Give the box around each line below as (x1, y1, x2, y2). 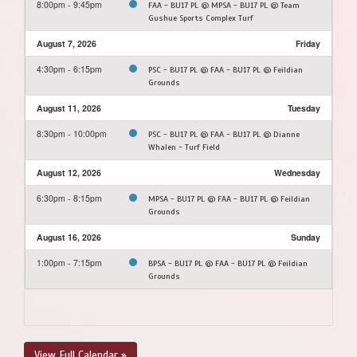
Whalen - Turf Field (148, 141, 220, 152)
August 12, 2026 (37, 166, 101, 178)
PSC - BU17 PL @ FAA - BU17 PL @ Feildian (148, 64, 303, 75)
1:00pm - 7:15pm (37, 256, 102, 269)
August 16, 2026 (37, 230, 101, 243)
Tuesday (288, 101, 320, 114)
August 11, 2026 (37, 101, 101, 114)
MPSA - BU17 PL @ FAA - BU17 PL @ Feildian (148, 193, 310, 204)
